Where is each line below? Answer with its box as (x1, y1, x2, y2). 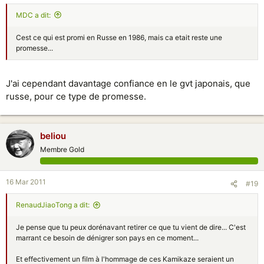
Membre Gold (40, 145, 84, 154)
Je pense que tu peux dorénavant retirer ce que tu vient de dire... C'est (16, 223, 246, 232)
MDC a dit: (16, 10, 51, 19)
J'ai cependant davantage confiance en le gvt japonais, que (6, 78, 250, 89)
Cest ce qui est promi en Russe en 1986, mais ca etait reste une (16, 32, 222, 42)
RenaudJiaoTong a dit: (16, 200, 90, 209)
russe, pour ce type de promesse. (6, 91, 146, 102)
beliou (40, 130, 66, 141)
